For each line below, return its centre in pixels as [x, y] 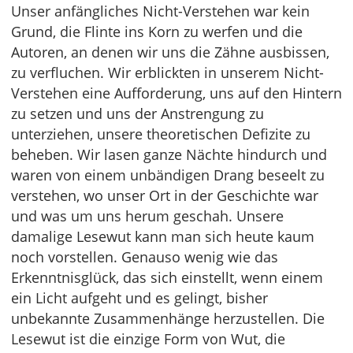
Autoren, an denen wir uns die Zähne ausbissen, [170, 52]
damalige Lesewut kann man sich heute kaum [163, 237]
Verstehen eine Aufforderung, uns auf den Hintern [176, 93]
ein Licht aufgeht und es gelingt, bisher [139, 298]
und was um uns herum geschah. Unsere [147, 216]
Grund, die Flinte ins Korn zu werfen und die [157, 32]
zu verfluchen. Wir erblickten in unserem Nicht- [167, 73]
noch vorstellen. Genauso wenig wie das [145, 257]
